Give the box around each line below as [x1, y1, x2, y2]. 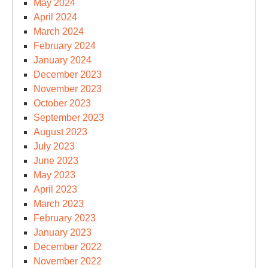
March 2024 [33, 26, 84, 36]
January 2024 [33, 54, 92, 65]
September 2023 [33, 112, 104, 123]
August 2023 [33, 126, 87, 137]
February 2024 [33, 40, 96, 51]
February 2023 [33, 212, 96, 223]
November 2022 [33, 255, 102, 266]
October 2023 [33, 98, 91, 108]
